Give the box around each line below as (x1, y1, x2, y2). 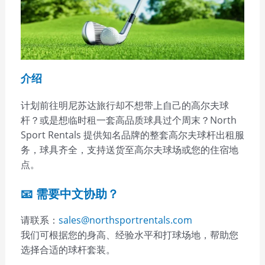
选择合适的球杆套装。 (20, 243, 115, 257)
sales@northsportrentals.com (58, 214, 192, 227)
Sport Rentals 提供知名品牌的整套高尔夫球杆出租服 (20, 128, 244, 141)
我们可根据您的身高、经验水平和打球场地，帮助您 (20, 228, 238, 242)
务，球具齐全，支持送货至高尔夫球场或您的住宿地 (20, 143, 238, 156)
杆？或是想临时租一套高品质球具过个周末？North (20, 113, 237, 127)
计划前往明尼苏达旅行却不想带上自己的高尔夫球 (20, 98, 229, 112)
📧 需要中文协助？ (20, 188, 119, 201)
